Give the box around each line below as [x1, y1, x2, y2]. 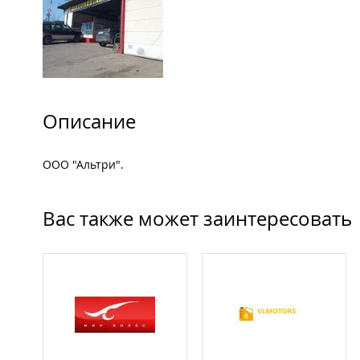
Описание [43, 108, 136, 135]
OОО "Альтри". [43, 157, 124, 173]
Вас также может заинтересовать [43, 206, 352, 232]
